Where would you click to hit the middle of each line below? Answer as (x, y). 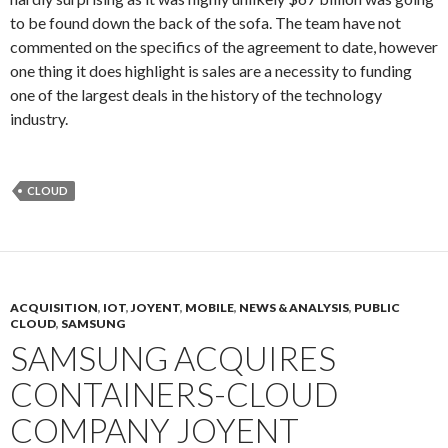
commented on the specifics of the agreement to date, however (224, 46)
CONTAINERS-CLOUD (174, 394)
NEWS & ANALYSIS (294, 307)
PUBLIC (377, 307)
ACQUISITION (54, 307)
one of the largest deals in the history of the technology (196, 94)
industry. (39, 118)
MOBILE (209, 307)
